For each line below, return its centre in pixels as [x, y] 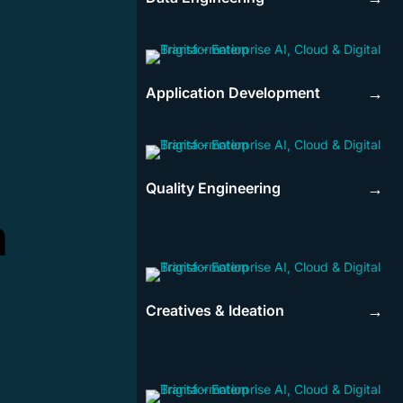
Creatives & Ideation [215, 311]
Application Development [233, 93]
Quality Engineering [213, 188]
